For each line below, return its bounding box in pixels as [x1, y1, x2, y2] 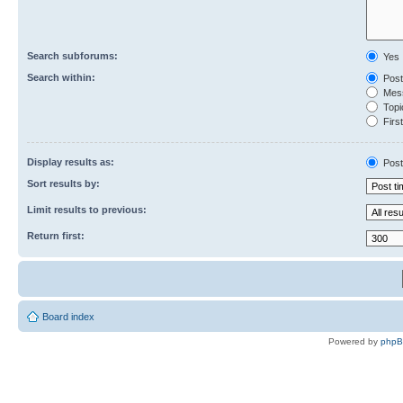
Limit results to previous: [27, 204, 147, 215]
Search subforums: [27, 50, 118, 61]
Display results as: [27, 157, 114, 167]
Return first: [27, 230, 85, 241]
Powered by [328, 336, 381, 346]
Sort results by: [27, 178, 100, 189]
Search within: [27, 72, 95, 83]
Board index [42, 311, 94, 322]
